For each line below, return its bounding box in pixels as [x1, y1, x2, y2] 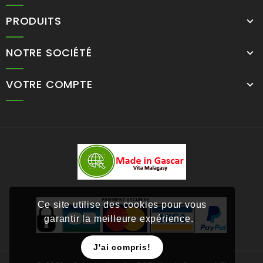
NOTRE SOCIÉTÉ [6, 45, 92, 60]
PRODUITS [6, 13, 62, 28]
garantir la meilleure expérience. [44, 214, 197, 224]
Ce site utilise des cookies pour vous [37, 200, 207, 210]
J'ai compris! [93, 242, 151, 252]
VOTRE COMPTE [6, 76, 93, 92]
